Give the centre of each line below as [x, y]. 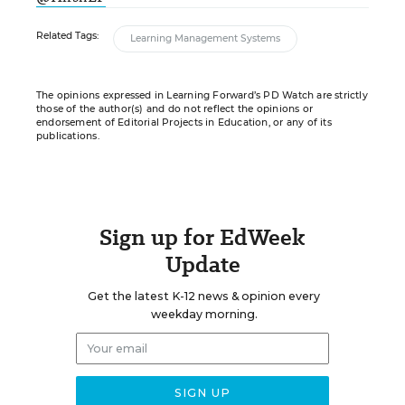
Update [202, 264]
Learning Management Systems [205, 38]
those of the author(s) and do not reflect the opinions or [174, 109]
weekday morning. [204, 314]
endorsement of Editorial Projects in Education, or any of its [184, 122]
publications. [68, 136]
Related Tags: [67, 36]
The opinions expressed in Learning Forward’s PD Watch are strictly [202, 95]
